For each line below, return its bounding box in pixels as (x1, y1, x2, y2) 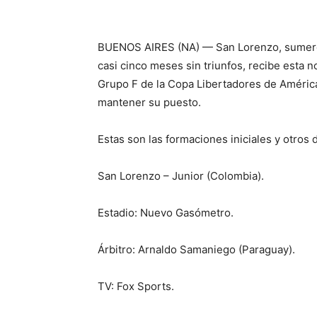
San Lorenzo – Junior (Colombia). (98, 169, 264, 183)
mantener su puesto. (98, 96, 201, 109)
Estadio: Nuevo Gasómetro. (98, 206, 234, 219)
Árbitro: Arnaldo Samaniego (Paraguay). (98, 243, 295, 256)
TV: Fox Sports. (98, 279, 174, 293)
